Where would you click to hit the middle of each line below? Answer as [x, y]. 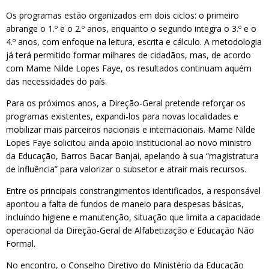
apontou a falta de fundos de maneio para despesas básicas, [125, 204]
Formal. [21, 243]
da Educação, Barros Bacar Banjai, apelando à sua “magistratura [132, 156]
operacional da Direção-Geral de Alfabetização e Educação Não [130, 230]
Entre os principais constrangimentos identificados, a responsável [133, 191]
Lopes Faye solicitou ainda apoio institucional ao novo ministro [129, 143]
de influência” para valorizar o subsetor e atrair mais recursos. [126, 169]
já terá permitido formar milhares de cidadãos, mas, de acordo [128, 55]
